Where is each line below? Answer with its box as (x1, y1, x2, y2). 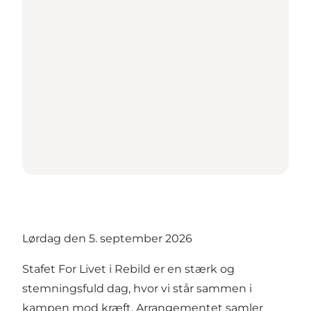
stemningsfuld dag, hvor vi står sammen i (22, 281, 252, 295)
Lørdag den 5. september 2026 (22, 231, 192, 245)
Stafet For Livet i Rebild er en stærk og (22, 262, 235, 276)
